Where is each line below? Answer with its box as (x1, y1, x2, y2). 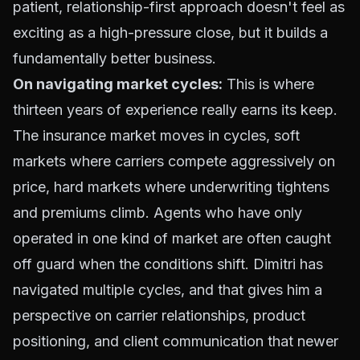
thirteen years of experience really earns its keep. (13, 101, 337, 118)
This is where (223, 76, 314, 92)
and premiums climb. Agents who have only (13, 204, 302, 221)
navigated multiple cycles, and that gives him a (13, 281, 322, 298)
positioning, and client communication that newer (13, 333, 338, 350)
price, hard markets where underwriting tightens (13, 178, 329, 195)
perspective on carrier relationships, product (13, 307, 305, 324)
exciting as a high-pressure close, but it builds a (13, 24, 328, 41)
